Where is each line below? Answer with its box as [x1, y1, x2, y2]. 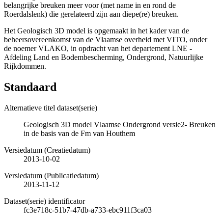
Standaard [4, 80, 56, 93]
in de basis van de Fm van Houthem [24, 129, 135, 137]
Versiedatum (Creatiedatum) [4, 145, 90, 154]
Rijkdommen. [4, 61, 46, 70]
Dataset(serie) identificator [4, 196, 85, 205]
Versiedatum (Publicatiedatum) [4, 171, 99, 180]
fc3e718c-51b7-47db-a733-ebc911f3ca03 [24, 205, 152, 214]
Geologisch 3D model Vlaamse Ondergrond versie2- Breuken [24, 120, 216, 129]
